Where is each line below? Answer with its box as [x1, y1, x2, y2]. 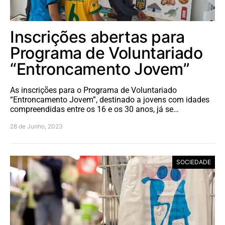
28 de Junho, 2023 [10, 123, 63, 131]
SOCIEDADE [176, 158, 211, 166]
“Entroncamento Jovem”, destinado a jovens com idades [10, 95, 209, 105]
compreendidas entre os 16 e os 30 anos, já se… [10, 104, 179, 115]
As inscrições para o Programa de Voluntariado [10, 85, 177, 95]
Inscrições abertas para [10, 27, 185, 47]
